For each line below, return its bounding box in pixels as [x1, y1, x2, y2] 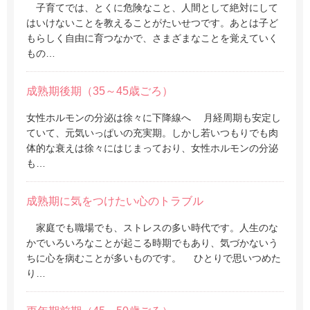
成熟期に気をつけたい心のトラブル [26, 195, 203, 207]
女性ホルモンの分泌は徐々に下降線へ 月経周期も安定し [26, 112, 281, 123]
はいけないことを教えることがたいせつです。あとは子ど [26, 17, 278, 28]
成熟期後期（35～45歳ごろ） [26, 85, 173, 97]
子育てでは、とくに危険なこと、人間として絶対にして [26, 2, 278, 13]
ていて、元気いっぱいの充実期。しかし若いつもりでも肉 [26, 127, 278, 138]
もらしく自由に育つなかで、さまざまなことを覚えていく [26, 33, 278, 44]
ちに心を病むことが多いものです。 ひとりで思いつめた [26, 253, 281, 264]
